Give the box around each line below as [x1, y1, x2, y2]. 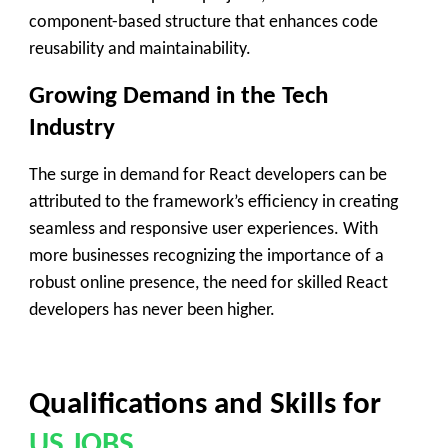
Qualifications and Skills [29, 390, 336, 422]
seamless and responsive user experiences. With [29, 220, 378, 240]
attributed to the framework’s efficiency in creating [29, 193, 398, 213]
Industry [29, 115, 115, 141]
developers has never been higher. [29, 301, 275, 321]
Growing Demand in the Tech [29, 83, 328, 109]
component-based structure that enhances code [29, 13, 378, 33]
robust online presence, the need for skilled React [29, 274, 388, 294]
